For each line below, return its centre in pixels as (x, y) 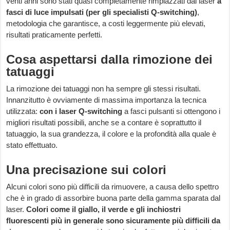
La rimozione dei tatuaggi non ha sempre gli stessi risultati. (104, 89)
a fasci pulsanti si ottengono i (171, 111)
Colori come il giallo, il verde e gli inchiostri (104, 209)
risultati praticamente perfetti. (54, 35)
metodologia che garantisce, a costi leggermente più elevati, (106, 24)
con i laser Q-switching (81, 111)
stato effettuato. (32, 145)
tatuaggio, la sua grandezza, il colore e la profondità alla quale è (111, 134)
